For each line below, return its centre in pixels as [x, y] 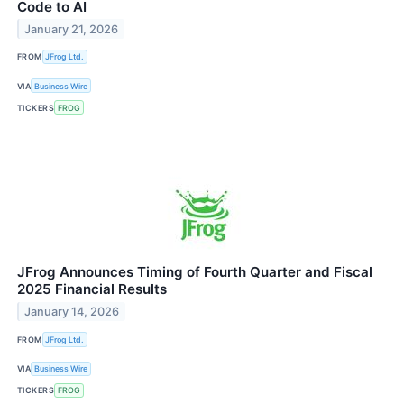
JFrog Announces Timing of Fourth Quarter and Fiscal [195, 272]
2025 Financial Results [92, 289]
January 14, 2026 [72, 312]
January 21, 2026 [72, 29]
